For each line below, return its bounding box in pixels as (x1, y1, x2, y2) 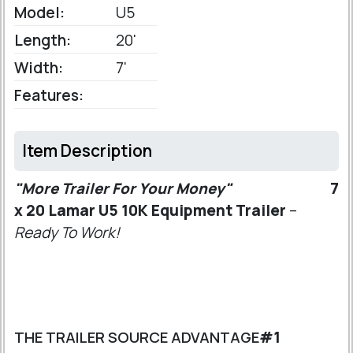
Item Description (22, 139, 152, 162)
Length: (14, 30, 71, 50)
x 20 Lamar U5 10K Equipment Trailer (14, 200, 286, 221)
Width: (14, 58, 63, 78)
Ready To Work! (14, 222, 120, 243)
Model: (14, 2, 65, 23)
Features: (14, 85, 84, 106)
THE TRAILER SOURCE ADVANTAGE (14, 327, 259, 347)
